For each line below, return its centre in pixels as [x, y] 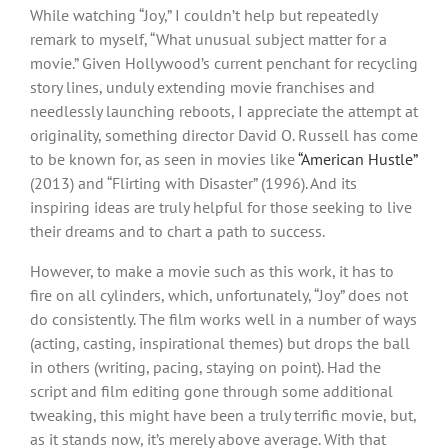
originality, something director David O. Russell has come [224, 134]
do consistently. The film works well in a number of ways [223, 318]
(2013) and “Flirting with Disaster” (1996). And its [193, 182]
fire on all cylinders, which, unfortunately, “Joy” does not [219, 294]
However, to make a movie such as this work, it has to [212, 270]
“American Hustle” [357, 158]
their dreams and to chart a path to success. [177, 230]
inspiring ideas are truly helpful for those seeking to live [221, 206]
